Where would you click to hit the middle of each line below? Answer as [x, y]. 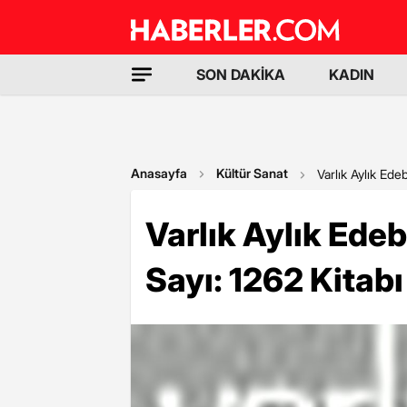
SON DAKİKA [241, 74]
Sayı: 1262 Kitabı [274, 280]
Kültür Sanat [252, 173]
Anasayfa [159, 173]
